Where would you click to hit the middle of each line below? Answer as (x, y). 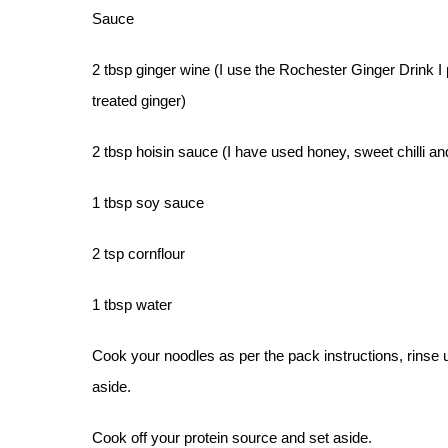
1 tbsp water (132, 304)
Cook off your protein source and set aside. (234, 437)
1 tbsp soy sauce (148, 202)
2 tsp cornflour (138, 253)
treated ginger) (139, 100)
